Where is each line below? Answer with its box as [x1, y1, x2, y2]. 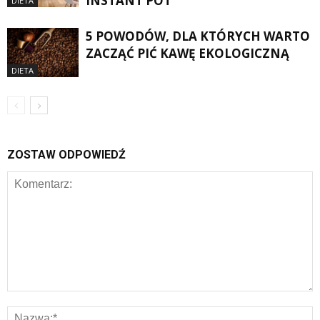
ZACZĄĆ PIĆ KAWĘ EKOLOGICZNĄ [86, 45, 289, 62]
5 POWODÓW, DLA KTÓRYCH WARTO [86, 28, 310, 45]
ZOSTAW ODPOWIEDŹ [7, 148, 126, 162]
